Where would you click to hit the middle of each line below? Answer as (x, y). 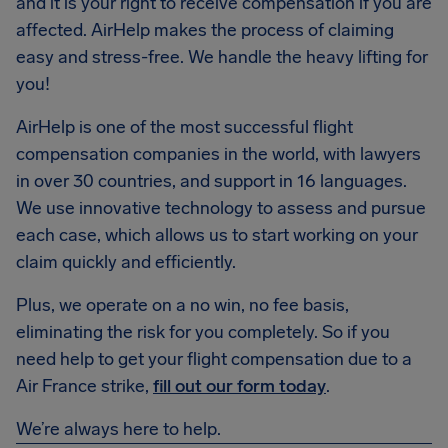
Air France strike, (84, 386)
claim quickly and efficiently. (126, 262)
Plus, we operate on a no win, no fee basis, (182, 305)
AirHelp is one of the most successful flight (184, 127)
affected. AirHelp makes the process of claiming (205, 30)
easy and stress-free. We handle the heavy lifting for (222, 57)
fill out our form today (239, 386)
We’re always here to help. (118, 429)
